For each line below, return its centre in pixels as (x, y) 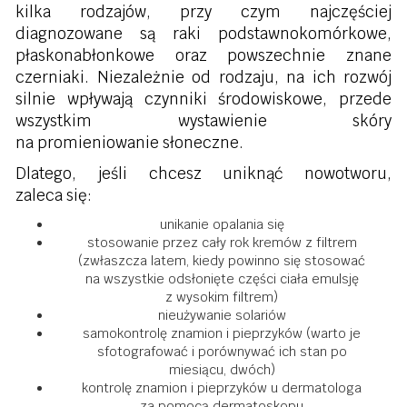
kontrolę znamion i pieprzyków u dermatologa (222, 388)
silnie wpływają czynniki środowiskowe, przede (203, 99)
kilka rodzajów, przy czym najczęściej (203, 12)
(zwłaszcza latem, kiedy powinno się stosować (222, 261)
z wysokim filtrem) (222, 297)
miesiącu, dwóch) (222, 370)
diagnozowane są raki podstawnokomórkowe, (203, 34)
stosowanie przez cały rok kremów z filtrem (222, 243)
